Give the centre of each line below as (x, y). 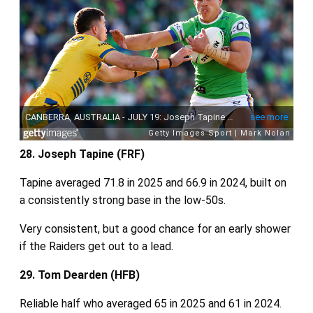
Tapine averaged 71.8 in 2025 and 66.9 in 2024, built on (153, 182)
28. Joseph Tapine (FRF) (82, 154)
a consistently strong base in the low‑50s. (122, 200)
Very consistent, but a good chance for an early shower (155, 228)
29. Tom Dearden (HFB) (79, 275)
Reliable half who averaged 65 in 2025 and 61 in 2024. (150, 303)
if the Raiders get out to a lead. (96, 246)
